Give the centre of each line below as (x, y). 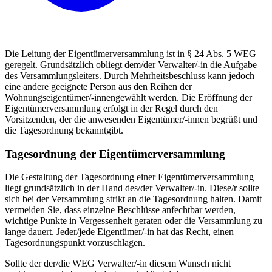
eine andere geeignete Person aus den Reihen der (98, 86)
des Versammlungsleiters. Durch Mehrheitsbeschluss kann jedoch (130, 75)
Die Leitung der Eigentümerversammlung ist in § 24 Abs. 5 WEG (131, 53)
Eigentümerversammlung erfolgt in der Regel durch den (111, 108)
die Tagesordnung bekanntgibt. (64, 130)
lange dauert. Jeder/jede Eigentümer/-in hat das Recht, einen (119, 232)
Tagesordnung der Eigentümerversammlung (115, 154)
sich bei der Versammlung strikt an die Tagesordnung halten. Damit (133, 199)
